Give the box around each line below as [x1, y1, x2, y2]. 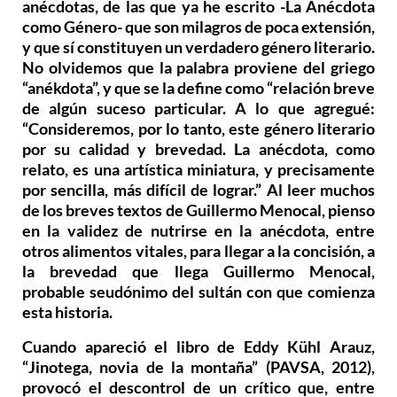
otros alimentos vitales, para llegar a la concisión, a [22, 240, 375, 261]
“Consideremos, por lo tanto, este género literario [22, 118, 375, 138]
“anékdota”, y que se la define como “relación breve [22, 77, 375, 97]
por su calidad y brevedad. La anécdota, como [22, 138, 375, 159]
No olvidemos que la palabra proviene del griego [22, 57, 375, 77]
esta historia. [22, 301, 113, 322]
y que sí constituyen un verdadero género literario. [22, 36, 375, 57]
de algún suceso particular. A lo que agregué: [22, 97, 375, 118]
